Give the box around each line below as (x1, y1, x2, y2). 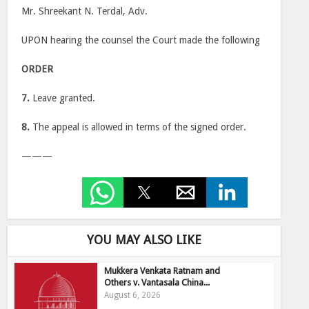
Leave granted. (30, 92, 96, 103)
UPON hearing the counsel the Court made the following (21, 34, 261, 46)
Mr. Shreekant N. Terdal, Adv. (21, 6, 148, 17)
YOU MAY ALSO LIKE (87, 232, 201, 247)
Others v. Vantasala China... (104, 277, 210, 288)
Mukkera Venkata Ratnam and (104, 266, 221, 276)
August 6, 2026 (104, 290, 161, 300)
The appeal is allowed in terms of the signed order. (30, 121, 247, 132)
